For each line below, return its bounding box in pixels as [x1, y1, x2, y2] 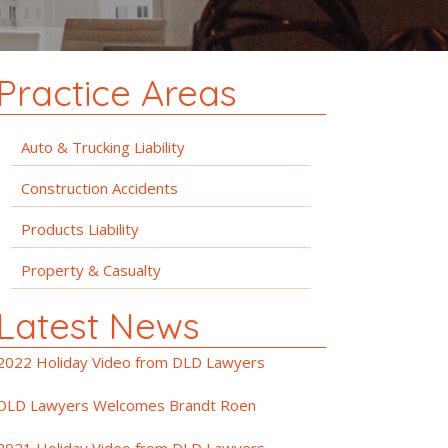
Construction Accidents [21, 177, 178, 198]
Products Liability [21, 218, 139, 239]
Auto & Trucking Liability [21, 136, 185, 157]
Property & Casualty [21, 259, 161, 280]
